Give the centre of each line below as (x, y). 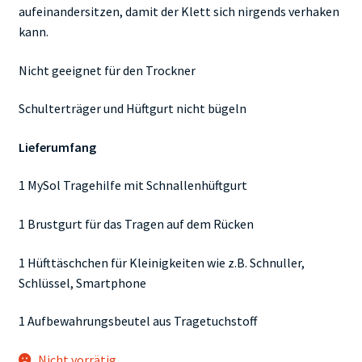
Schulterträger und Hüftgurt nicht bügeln (132, 109)
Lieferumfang (57, 147)
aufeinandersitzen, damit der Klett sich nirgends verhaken (179, 11)
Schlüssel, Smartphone (82, 282)
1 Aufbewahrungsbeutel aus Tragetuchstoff (137, 321)
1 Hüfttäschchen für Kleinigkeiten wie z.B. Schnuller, (161, 262)
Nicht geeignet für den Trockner (107, 70)
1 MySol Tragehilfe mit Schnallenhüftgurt (133, 185)
